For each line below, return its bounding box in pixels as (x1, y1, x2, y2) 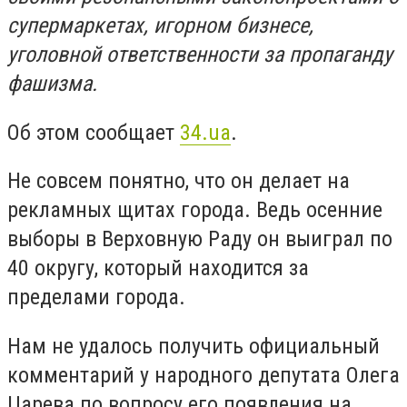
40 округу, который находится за (7, 255, 309, 282)
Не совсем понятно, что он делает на (7, 168, 350, 194)
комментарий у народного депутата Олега (7, 362, 400, 388)
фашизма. (7, 71, 97, 96)
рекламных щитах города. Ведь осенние (7, 197, 382, 223)
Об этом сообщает (7, 119, 180, 145)
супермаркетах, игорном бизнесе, (7, 13, 313, 38)
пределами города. (7, 284, 185, 311)
